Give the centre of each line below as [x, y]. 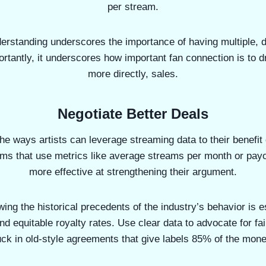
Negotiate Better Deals [133, 114]
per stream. [133, 7]
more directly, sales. [133, 74]
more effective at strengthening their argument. [133, 172]
